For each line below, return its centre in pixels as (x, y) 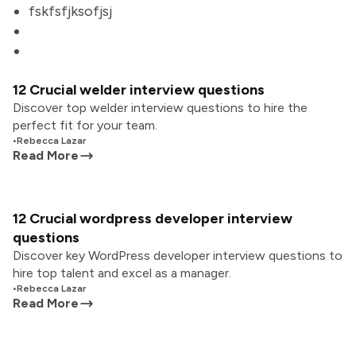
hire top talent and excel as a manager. (122, 273)
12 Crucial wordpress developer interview (153, 219)
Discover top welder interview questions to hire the (160, 108)
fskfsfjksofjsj (70, 11)
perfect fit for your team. (85, 125)
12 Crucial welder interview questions (139, 90)
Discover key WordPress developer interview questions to (178, 255)
